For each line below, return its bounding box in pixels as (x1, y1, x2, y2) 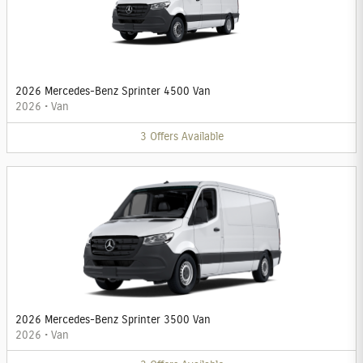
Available (181, 131, 224, 143)
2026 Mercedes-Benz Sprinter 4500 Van (15, 86, 211, 98)
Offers (149, 131, 178, 143)
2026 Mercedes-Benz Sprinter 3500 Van (15, 314, 211, 326)
